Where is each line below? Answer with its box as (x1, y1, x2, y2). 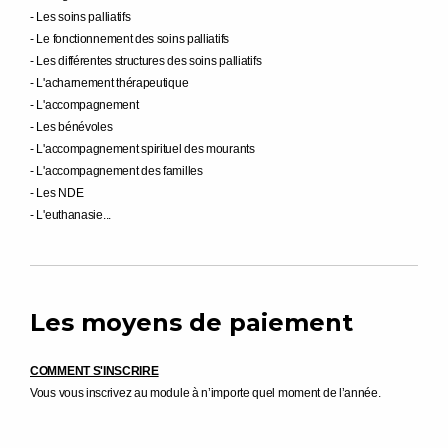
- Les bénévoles (30, 120, 113, 134)
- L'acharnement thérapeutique (30, 76, 189, 90)
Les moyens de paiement (30, 308, 353, 337)
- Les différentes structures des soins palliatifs (30, 54, 262, 68)
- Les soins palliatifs (30, 10, 131, 24)
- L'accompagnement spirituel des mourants (30, 142, 255, 156)
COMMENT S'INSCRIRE (30, 364, 159, 378)
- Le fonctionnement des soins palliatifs (30, 32, 229, 46)
